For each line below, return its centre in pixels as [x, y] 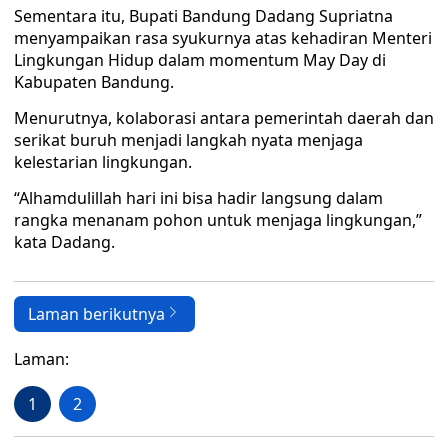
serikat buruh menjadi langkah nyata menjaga [188, 140]
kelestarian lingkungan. [103, 162]
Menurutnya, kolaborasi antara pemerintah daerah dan [224, 118]
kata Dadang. [64, 242]
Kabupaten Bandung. [94, 82]
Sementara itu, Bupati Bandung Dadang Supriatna [203, 16]
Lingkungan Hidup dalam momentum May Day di [200, 60]
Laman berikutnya [96, 314]
